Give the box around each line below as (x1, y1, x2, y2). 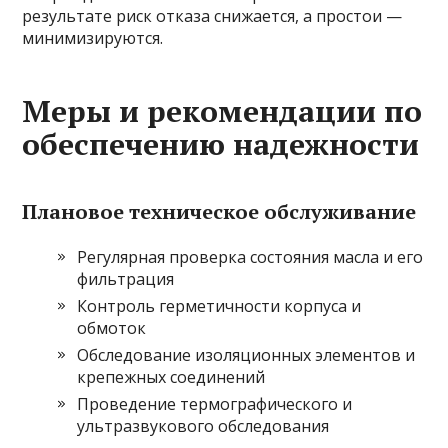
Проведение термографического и (77, 393, 353, 416)
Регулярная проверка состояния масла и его (77, 246, 424, 269)
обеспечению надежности (22, 124, 420, 165)
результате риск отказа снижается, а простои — (22, 5, 403, 28)
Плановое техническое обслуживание (22, 198, 417, 226)
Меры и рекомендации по (22, 91, 423, 132)
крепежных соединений (77, 366, 266, 389)
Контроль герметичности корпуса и (77, 295, 362, 318)
